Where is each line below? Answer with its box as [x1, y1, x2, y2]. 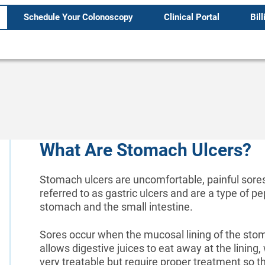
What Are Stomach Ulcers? [39, 139, 251, 160]
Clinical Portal [163, 12, 219, 22]
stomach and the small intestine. [39, 200, 195, 213]
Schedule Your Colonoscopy [23, 12, 133, 22]
